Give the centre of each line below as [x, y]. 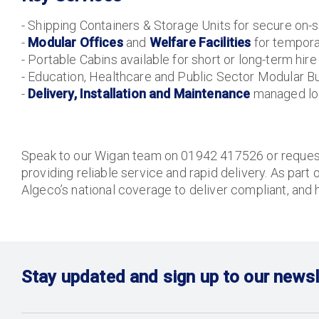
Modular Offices [75, 42]
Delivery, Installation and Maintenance [139, 94]
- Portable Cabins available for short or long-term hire [169, 59]
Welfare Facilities [200, 42]
